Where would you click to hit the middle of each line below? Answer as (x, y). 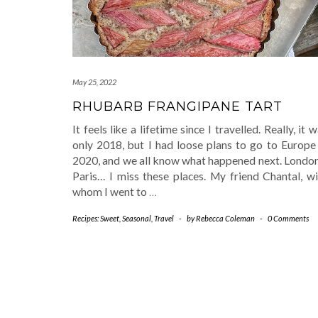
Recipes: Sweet (96, 218)
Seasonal (137, 218)
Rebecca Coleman (225, 218)
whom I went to (111, 191)
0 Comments (288, 218)
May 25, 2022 (94, 82)
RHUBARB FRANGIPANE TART (177, 106)
